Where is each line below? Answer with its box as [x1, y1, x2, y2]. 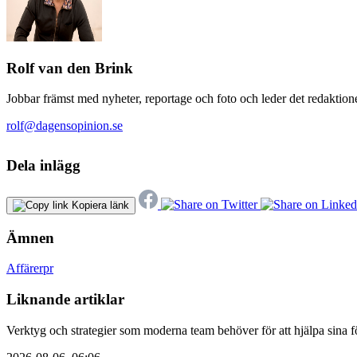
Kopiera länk [72, 198, 129, 211]
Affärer [6, 261, 43, 276]
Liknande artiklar [6, 291, 124, 308]
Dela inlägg [6, 157, 80, 175]
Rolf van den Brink [6, 59, 133, 76]
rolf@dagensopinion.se [6, 119, 123, 133]
